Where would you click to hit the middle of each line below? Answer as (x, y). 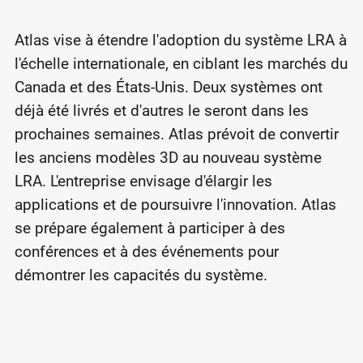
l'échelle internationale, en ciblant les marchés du (181, 63)
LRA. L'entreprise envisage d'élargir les (143, 181)
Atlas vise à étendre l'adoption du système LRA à (180, 40)
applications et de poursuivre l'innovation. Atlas (175, 204)
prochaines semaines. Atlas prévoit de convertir (176, 134)
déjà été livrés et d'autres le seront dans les (161, 110)
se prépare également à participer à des (149, 228)
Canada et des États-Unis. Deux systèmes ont (168, 87)
